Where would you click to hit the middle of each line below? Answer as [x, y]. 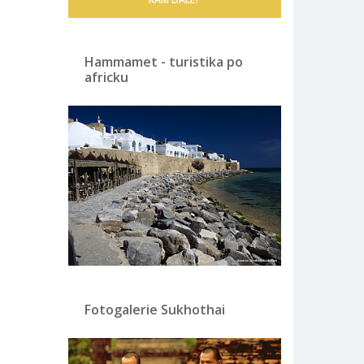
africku [106, 78]
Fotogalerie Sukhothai [154, 310]
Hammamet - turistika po [163, 62]
